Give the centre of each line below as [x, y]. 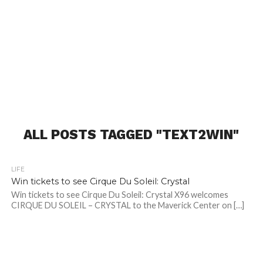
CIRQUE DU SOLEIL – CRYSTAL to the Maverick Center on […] [127, 205]
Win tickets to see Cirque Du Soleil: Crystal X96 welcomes [119, 195]
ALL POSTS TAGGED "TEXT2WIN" [131, 135]
